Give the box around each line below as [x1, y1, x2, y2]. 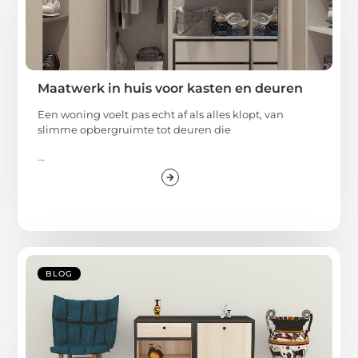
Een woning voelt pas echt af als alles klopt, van [38, 108, 284, 121]
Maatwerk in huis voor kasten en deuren [38, 81, 304, 97]
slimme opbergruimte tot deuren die [38, 123, 232, 137]
